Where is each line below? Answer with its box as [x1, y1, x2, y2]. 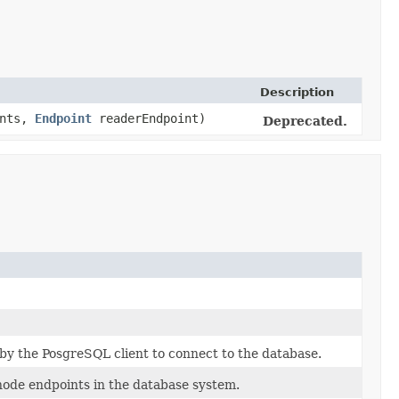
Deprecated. [263, 113, 347, 128]
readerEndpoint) [92, 110, 206, 126]
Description [260, 85, 334, 99]
